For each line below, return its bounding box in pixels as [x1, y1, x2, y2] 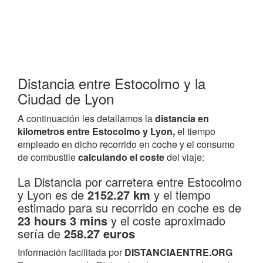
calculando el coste [78, 150, 164, 164]
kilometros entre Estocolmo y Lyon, [18, 124, 177, 138]
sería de [18, 225, 64, 242]
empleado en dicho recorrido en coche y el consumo [18, 137, 235, 151]
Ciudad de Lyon [18, 88, 114, 109]
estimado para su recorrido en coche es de [18, 199, 241, 216]
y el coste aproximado [107, 212, 225, 229]
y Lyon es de [18, 186, 87, 203]
